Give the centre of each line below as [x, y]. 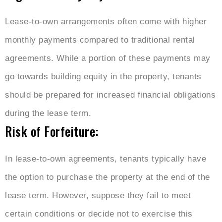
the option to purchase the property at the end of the [108, 177]
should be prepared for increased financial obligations [110, 95]
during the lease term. [48, 113]
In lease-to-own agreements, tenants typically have [106, 159]
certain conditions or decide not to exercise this [99, 214]
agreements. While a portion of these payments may [108, 58]
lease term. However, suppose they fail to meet [98, 196]
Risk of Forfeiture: [52, 131]
